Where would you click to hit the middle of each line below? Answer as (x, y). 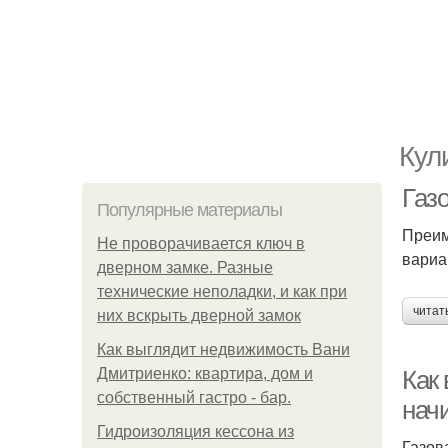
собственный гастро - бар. (194, 397)
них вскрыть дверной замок (199, 315)
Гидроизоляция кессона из (195, 431)
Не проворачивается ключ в (201, 243)
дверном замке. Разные (185, 267)
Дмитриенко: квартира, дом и (205, 373)
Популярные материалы (189, 210)
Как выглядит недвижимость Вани (223, 349)
